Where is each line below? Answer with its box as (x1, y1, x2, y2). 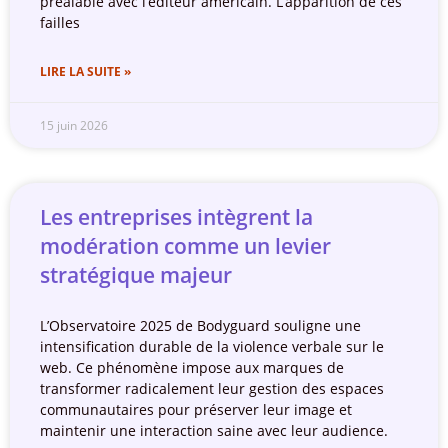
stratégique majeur (40, 261, 232, 290)
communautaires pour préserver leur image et (40, 400, 352, 420)
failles (40, 13, 80, 33)
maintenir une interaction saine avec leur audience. (40, 421, 388, 441)
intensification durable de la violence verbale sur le (40, 337, 384, 357)
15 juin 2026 (40, 117, 108, 135)
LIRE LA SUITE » (40, 63, 131, 81)
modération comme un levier (40, 232, 331, 261)
